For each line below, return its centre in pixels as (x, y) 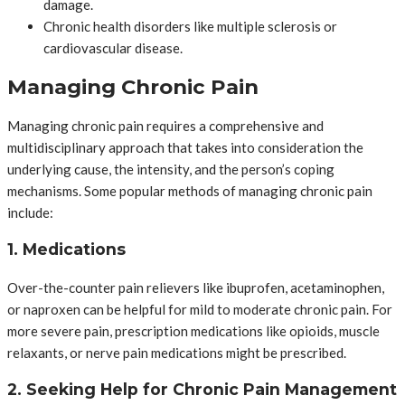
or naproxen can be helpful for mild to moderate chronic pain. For (200, 309)
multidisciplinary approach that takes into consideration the (185, 147)
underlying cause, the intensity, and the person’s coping (171, 169)
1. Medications (66, 250)
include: (30, 212)
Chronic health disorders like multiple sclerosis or (190, 27)
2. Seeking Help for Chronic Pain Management (202, 390)
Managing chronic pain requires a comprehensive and (165, 125)
